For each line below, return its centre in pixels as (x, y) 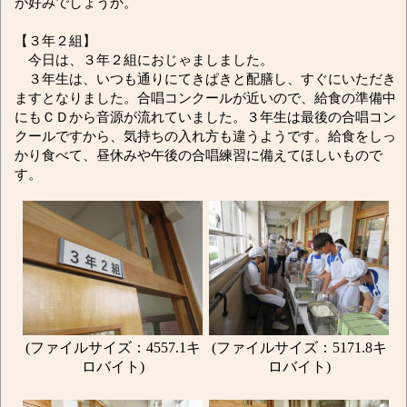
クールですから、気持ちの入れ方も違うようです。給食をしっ (205, 135)
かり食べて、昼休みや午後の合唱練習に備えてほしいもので (199, 154)
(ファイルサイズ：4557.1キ (113, 348)
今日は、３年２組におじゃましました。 (144, 59)
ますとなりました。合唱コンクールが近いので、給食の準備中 (205, 97)
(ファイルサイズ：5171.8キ (299, 348)
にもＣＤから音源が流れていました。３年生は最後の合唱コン (205, 116)
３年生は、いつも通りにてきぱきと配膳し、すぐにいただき (205, 78)
